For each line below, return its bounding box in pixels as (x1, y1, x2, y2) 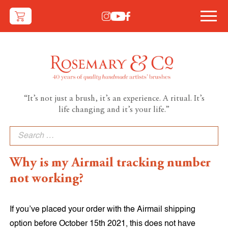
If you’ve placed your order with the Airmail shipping (10, 205, 196, 214)
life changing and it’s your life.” (59, 105, 169, 115)
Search (9, 125, 36, 134)
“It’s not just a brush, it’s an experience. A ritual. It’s (23, 94, 205, 103)
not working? (10, 172, 84, 186)
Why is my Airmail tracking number (10, 156, 211, 170)
